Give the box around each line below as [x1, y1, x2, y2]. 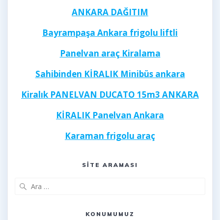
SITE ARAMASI [82, 161, 138, 169]
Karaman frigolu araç [65, 130, 155, 142]
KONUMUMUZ [85, 210, 135, 218]
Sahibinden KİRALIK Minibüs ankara [35, 68, 185, 80]
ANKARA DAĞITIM [72, 6, 148, 18]
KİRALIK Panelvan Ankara [56, 110, 164, 121]
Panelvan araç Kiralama [59, 48, 161, 59]
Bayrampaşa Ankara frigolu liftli [42, 27, 178, 39]
